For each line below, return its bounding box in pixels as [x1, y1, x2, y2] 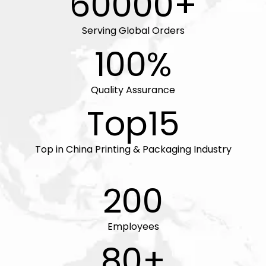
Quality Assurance [91, 83, 175, 97]
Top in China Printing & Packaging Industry [34, 142, 232, 156]
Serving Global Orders [81, 23, 185, 37]
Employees [107, 219, 159, 233]
